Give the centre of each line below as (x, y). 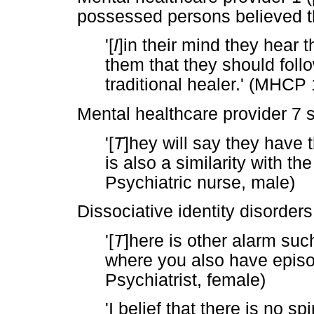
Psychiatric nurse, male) (200, 182)
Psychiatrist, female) (185, 280)
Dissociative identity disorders (195, 212)
